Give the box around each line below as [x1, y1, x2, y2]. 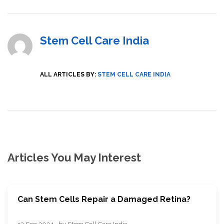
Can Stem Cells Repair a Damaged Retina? [17, 194, 190, 204]
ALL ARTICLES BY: [40, 70, 96, 78]
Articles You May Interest [7, 150, 141, 164]
